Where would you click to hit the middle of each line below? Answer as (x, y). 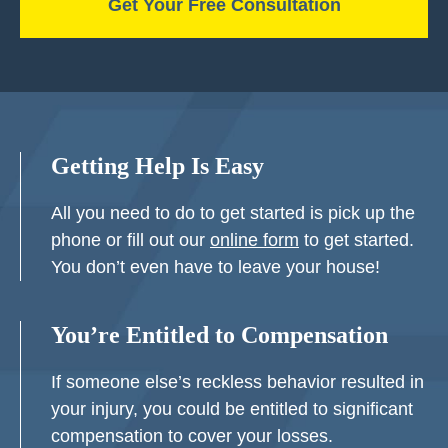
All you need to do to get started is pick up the (233, 213)
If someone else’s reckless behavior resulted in (237, 382)
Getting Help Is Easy (157, 166)
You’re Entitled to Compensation (219, 335)
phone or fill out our (130, 240)
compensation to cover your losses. (192, 436)
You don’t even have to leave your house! (215, 267)
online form (254, 240)
